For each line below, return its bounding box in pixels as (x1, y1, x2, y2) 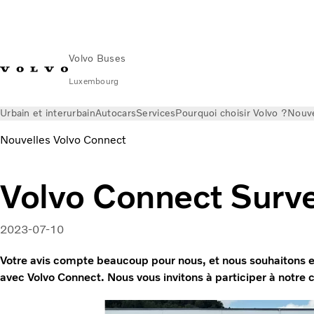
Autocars (95, 107, 137, 119)
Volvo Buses (69, 53, 126, 64)
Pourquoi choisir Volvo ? (175, 107, 288, 119)
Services (136, 107, 176, 119)
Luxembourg (69, 76, 119, 86)
